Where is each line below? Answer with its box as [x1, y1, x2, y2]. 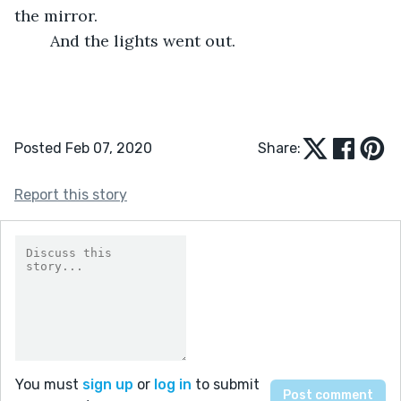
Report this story [14, 185, 127, 203]
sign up [82, 375, 133, 393]
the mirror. [14, 4, 102, 26]
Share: [258, 139, 301, 157]
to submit [192, 375, 260, 393]
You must [15, 375, 82, 393]
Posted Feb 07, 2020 [14, 139, 152, 157]
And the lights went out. [50, 30, 240, 51]
